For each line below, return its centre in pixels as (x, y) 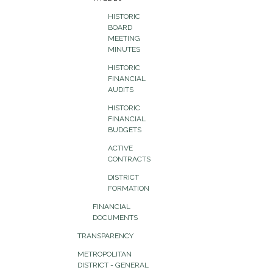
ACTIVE (120, 148)
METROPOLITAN (105, 254)
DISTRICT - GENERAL (113, 265)
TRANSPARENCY (105, 236)
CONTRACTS (129, 159)
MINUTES (124, 49)
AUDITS (121, 90)
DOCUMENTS (115, 218)
